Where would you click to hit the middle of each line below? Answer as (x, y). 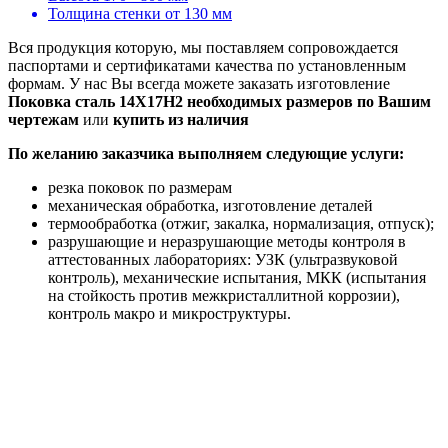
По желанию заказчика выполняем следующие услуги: (206, 153)
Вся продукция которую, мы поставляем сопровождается (203, 47)
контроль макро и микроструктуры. (169, 313)
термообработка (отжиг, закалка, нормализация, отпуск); (241, 223)
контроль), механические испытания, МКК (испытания (237, 277)
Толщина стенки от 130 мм (140, 13)
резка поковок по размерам (140, 187)
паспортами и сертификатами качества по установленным (207, 65)
